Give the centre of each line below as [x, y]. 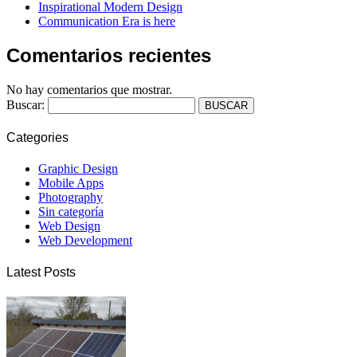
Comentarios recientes [109, 56]
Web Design [69, 226]
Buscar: [25, 104]
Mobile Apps [71, 183]
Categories [37, 138]
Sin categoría [71, 212]
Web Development [85, 241]
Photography [71, 198]
